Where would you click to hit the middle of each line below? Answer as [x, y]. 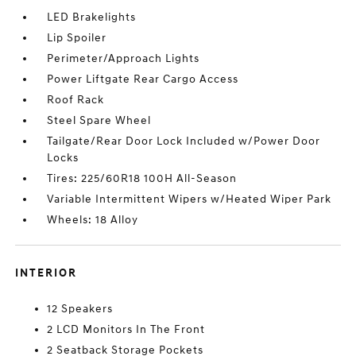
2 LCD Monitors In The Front [126, 330]
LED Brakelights [92, 17]
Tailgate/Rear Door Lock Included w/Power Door [184, 141]
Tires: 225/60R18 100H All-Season [142, 179]
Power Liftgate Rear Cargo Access [143, 79]
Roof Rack [76, 100]
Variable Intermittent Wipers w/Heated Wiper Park [190, 199]
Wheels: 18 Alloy [93, 220]
